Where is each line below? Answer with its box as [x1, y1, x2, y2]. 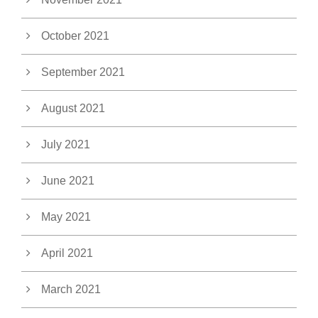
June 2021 [41, 174, 94, 187]
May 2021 [41, 210, 91, 223]
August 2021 [41, 102, 105, 114]
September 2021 [41, 65, 125, 78]
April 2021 [41, 246, 93, 259]
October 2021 [41, 29, 109, 42]
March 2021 [41, 283, 101, 295]
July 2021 [41, 138, 90, 150]
